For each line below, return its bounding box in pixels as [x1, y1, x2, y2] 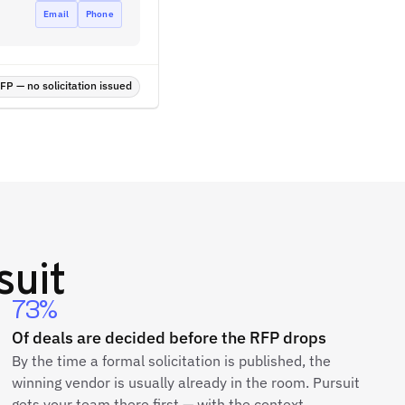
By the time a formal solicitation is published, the [12, 352, 332, 370]
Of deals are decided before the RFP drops [12, 327, 327, 348]
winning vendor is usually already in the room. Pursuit [12, 373, 361, 391]
